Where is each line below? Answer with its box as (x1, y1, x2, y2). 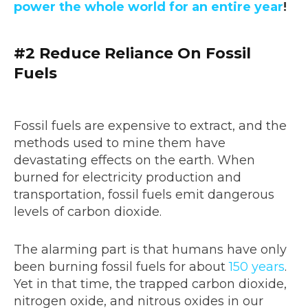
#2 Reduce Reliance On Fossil (14, 43, 251, 63)
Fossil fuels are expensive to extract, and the (14, 118, 287, 133)
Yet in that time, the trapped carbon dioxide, (14, 276, 287, 291)
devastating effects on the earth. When (14, 152, 255, 168)
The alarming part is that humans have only (14, 241, 287, 257)
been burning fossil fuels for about (14, 258, 229, 274)
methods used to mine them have (14, 135, 225, 151)
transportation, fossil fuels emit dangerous (14, 186, 274, 202)
